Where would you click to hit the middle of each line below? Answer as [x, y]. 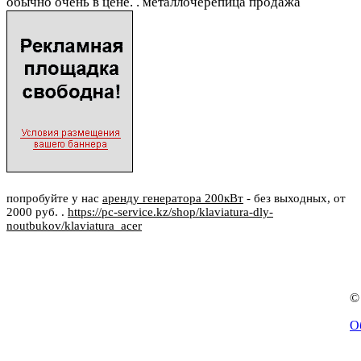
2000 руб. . [37, 212]
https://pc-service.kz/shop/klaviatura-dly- [170, 212]
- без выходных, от [295, 199]
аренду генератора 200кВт [173, 199]
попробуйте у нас [54, 199]
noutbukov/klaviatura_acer [74, 226]
